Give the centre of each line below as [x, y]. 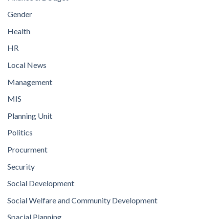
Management [30, 82]
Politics [20, 132]
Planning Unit [30, 115]
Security [21, 166]
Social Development [41, 183]
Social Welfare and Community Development [82, 200]
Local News [27, 65]
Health [19, 31]
